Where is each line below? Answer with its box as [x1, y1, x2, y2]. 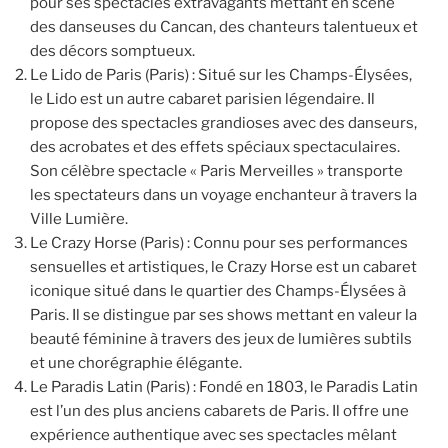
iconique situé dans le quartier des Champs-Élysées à [30, 281, 406, 300]
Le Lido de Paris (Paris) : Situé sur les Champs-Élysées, [30, 65, 412, 84]
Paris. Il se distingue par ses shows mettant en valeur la [30, 305, 417, 324]
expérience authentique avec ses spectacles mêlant [30, 425, 397, 444]
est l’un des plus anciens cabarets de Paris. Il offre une [30, 401, 409, 420]
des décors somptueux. [30, 41, 195, 60]
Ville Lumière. [30, 209, 128, 228]
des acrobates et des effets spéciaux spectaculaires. [30, 137, 400, 156]
